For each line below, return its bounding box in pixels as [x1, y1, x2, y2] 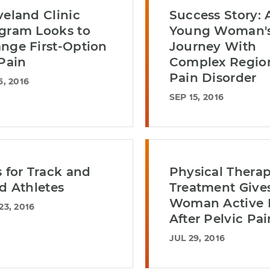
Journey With [169, 39, 257, 54]
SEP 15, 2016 [169, 92, 224, 102]
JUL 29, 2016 [169, 233, 225, 243]
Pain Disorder [169, 71, 257, 85]
